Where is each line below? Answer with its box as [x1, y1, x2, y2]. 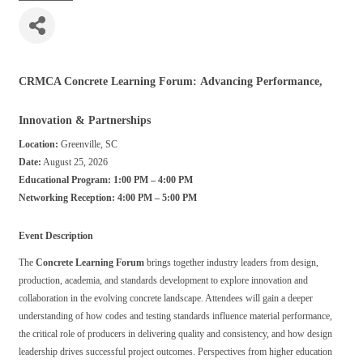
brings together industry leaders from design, [144, 257, 318, 268]
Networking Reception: [19, 192, 115, 203]
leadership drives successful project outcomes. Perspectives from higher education [19, 346, 332, 357]
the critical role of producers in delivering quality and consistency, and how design [19, 328, 332, 340]
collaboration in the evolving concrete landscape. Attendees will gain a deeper [19, 293, 313, 304]
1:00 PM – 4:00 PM [113, 174, 193, 186]
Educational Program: [19, 174, 111, 186]
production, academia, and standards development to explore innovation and [19, 275, 308, 286]
